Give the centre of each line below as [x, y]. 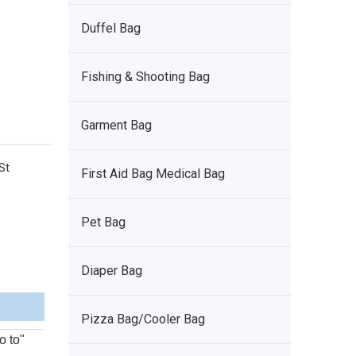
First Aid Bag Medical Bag [153, 174]
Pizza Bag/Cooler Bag [143, 319]
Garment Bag [116, 125]
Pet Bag [103, 222]
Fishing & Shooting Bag [145, 77]
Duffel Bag [111, 28]
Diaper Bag [112, 271]
